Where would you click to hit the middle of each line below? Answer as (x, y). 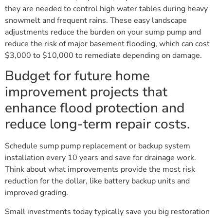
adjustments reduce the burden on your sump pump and (103, 32)
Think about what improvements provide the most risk (100, 170)
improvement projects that (86, 92)
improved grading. (36, 193)
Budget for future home (77, 76)
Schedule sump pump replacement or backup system (98, 146)
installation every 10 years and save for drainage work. (100, 158)
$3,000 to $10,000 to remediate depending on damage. (103, 56)
